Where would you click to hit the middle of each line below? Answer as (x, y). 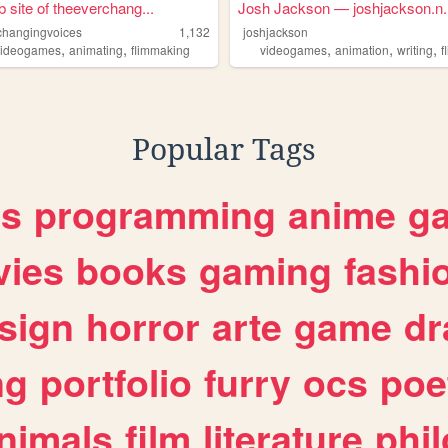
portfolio (116, 382)
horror (143, 326)
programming (155, 214)
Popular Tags (224, 150)
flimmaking (161, 50)
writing (415, 50)
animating (96, 50)
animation (362, 50)
